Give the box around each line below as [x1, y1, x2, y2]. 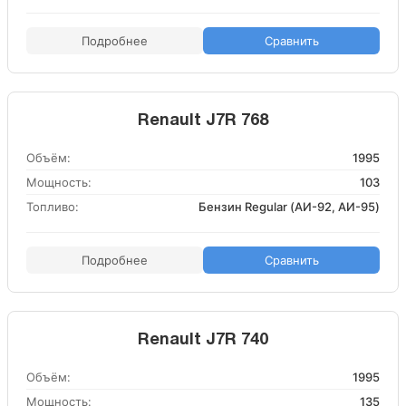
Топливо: [26, 199, 79, 214]
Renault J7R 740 [138, 333, 268, 348]
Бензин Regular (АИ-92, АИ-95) [198, 199, 380, 214]
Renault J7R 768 [138, 113, 268, 129]
